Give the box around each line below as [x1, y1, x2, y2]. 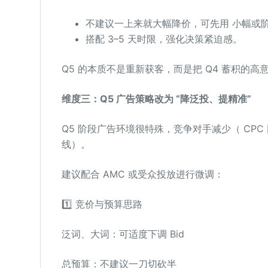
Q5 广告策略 [99, 92, 154, 105]
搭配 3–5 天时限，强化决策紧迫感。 [85, 32, 242, 45]
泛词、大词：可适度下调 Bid [61, 227, 184, 240]
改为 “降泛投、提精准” [154, 92, 251, 105]
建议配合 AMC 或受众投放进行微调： [61, 167, 224, 180]
